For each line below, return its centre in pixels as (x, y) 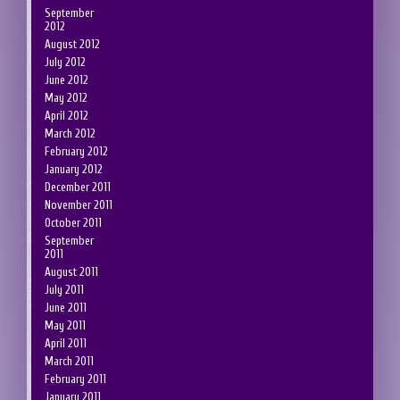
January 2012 (74, 169)
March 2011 (69, 361)
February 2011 (75, 379)
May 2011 (65, 325)
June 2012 (67, 79)
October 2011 (73, 222)
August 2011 (71, 271)
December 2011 (78, 187)
